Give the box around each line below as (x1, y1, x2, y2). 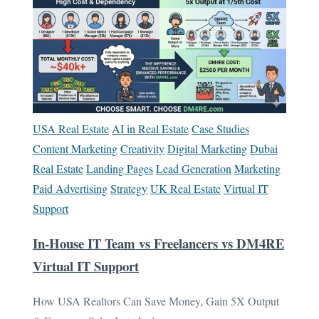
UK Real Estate (150, 181, 221, 197)
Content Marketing (33, 141, 117, 157)
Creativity (120, 141, 164, 157)
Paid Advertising (33, 181, 108, 197)
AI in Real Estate (112, 121, 189, 137)
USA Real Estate (33, 121, 109, 137)
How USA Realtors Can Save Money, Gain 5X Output (33, 293, 279, 308)
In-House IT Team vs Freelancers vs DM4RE (33, 233, 284, 253)
